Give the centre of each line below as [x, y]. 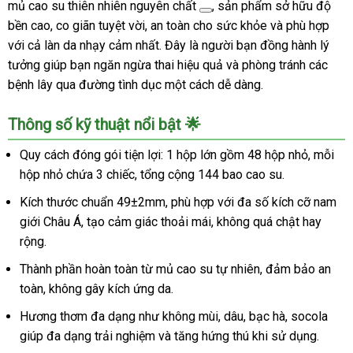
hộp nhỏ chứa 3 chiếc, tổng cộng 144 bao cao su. [152, 175]
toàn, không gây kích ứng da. [97, 289]
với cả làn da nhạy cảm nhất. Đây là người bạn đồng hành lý [169, 45]
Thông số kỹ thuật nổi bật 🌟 [104, 124]
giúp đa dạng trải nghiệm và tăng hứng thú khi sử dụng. [169, 336]
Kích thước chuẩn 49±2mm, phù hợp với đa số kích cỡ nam [178, 202]
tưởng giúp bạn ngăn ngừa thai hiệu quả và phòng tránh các [168, 65]
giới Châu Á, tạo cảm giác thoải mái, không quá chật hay [171, 222]
